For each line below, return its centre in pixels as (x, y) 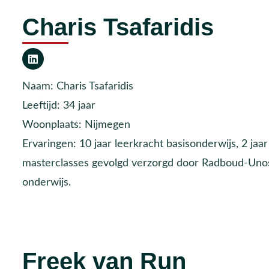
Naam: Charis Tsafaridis (78, 86)
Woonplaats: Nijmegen (77, 125)
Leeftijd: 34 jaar (59, 106)
